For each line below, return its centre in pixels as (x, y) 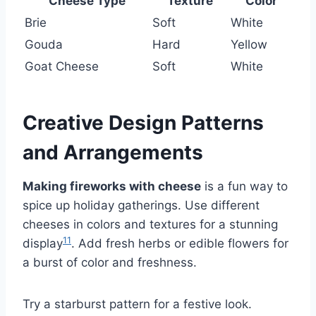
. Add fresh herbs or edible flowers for (180, 244)
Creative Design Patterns (143, 123)
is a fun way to (244, 187)
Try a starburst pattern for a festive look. (137, 304)
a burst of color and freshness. (110, 263)
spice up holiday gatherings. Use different (141, 206)
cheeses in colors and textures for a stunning (150, 225)
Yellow (249, 45)
